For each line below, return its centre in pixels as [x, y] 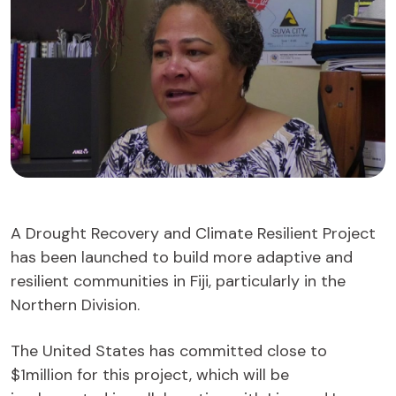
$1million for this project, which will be [150, 375]
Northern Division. [75, 305]
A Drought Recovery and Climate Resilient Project [193, 234]
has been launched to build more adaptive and [182, 258]
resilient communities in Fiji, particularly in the [178, 282]
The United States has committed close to [169, 351]
